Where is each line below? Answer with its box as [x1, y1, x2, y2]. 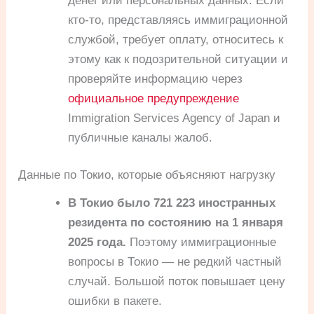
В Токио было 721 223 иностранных [68, 196, 276, 210]
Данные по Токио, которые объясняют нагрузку [18, 168, 276, 182]
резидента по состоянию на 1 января [68, 216, 284, 230]
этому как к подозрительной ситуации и [68, 52, 289, 66]
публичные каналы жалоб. [68, 130, 213, 144]
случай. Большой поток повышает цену [68, 275, 286, 289]
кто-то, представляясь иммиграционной [68, 13, 289, 27]
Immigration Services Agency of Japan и [68, 111, 281, 125]
